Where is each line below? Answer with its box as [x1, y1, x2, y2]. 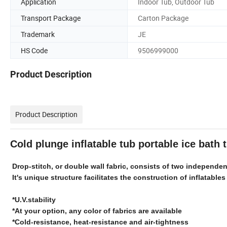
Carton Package [138, 13, 188, 23]
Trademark [21, 29, 55, 39]
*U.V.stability [12, 196, 56, 204]
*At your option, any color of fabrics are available [12, 207, 182, 215]
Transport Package [21, 13, 81, 23]
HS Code [21, 45, 48, 55]
